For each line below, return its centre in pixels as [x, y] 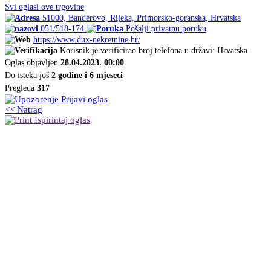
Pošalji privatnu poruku [166, 29]
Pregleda [21, 88]
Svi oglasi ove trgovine [44, 7]
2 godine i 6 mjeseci [87, 76]
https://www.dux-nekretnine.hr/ [87, 40]
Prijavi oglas [83, 100]
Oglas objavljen [33, 63]
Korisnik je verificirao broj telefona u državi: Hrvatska [154, 51]
